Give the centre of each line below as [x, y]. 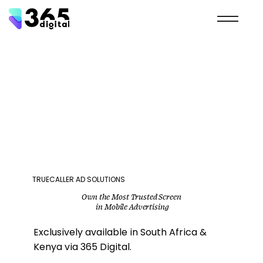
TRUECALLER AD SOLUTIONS [79, 179]
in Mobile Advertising [131, 207]
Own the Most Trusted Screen [131, 197]
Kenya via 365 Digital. [83, 247]
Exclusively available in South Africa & [120, 232]
